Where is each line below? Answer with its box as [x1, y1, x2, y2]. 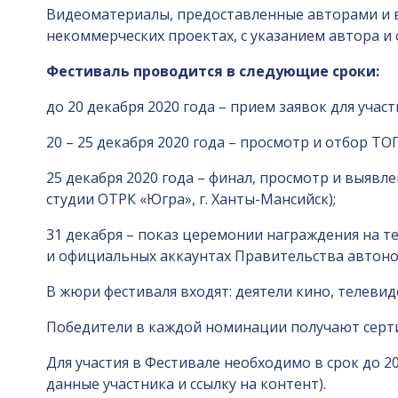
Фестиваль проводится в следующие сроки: [46, 61, 379, 81]
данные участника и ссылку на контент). [46, 374, 326, 394]
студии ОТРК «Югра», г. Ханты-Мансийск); [46, 189, 336, 209]
